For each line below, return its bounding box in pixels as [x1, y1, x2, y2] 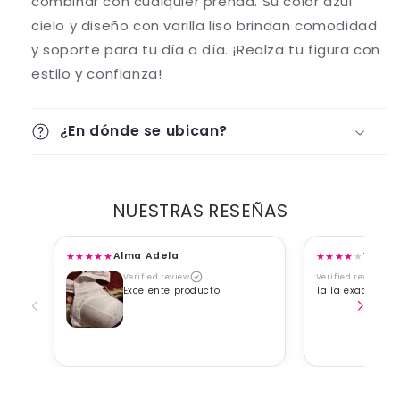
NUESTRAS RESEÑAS [112, 198, 288, 224]
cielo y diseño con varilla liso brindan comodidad [31, 16, 378, 36]
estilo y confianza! [31, 64, 162, 84]
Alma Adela [112, 249, 179, 263]
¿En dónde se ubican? [59, 121, 229, 142]
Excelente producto [122, 283, 221, 297]
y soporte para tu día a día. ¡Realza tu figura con [31, 40, 381, 60]
